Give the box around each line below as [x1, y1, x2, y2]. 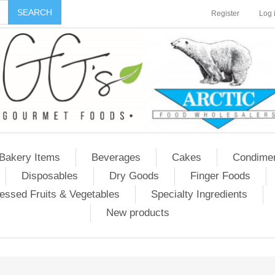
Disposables [21, 170, 78, 182]
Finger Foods [190, 170, 250, 182]
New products [106, 207, 169, 219]
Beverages [91, 152, 141, 163]
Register [211, 9, 239, 18]
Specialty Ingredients [150, 188, 247, 200]
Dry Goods [109, 170, 159, 182]
